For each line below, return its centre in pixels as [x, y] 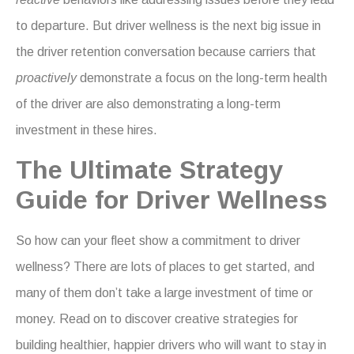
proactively [46, 78]
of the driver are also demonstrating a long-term [148, 104]
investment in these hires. [87, 130]
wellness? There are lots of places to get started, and [165, 266]
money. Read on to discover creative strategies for [157, 318]
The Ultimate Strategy [149, 169]
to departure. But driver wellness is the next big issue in [168, 26]
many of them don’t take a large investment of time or [164, 292]
